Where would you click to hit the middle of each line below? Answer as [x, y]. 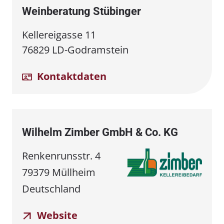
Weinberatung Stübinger [81, 11]
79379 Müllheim [59, 172]
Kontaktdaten [70, 76]
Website [56, 215]
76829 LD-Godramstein [75, 49]
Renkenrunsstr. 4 [61, 155]
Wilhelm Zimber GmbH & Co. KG [100, 132]
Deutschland [51, 188]
